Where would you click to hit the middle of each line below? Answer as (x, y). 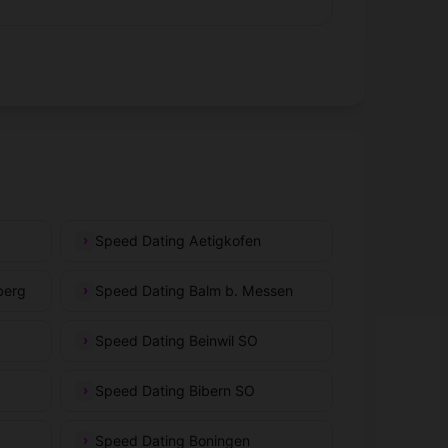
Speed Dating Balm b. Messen (194, 290)
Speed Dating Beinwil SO (177, 340)
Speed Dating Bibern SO (175, 390)
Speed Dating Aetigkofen (178, 240)
